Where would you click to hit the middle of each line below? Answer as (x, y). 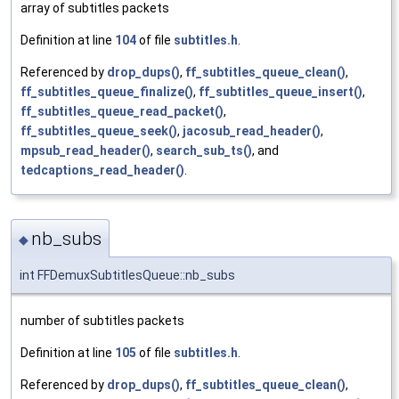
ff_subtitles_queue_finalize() (107, 91)
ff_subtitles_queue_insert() (281, 91)
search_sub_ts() (204, 150)
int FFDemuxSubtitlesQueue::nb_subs (127, 276)
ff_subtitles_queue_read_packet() (122, 111)
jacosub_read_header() (252, 130)
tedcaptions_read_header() (102, 170)
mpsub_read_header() (85, 150)
